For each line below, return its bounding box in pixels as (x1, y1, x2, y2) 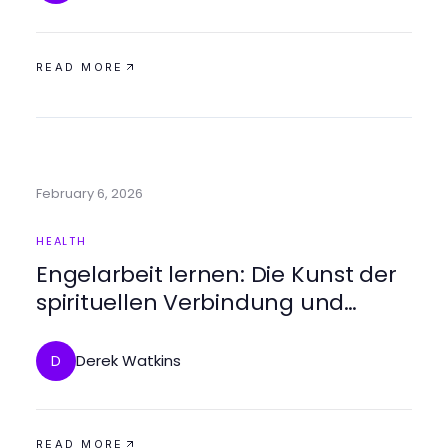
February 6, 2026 (36, 184, 143, 203)
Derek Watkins (76, 350, 181, 371)
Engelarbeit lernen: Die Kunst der (36, 259, 397, 290)
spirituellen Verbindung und (36, 287, 345, 318)
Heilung (36, 315, 121, 346)
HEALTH (36, 233, 87, 249)
